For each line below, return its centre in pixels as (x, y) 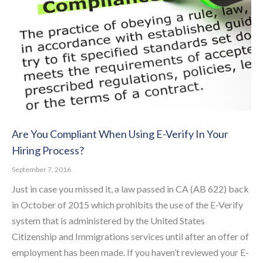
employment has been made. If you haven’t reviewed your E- (130, 252)
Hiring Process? (48, 150)
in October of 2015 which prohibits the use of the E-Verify (127, 204)
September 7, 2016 (41, 169)
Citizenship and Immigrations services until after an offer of (130, 236)
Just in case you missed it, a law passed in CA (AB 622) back (130, 188)
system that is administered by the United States (108, 220)
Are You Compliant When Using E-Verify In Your (120, 134)
